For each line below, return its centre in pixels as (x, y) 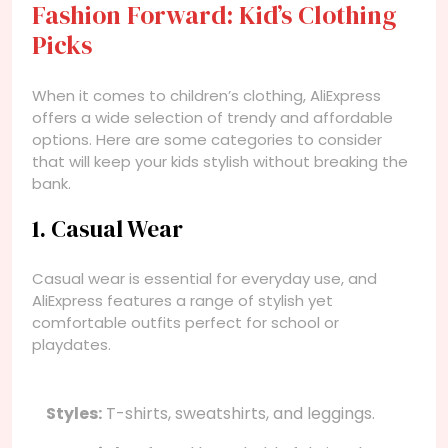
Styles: (74, 413)
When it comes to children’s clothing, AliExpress (206, 95)
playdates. (71, 344)
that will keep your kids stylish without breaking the (220, 161)
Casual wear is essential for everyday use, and (204, 278)
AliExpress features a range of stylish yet (182, 300)
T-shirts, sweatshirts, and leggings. (238, 413)
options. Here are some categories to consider (207, 139)
